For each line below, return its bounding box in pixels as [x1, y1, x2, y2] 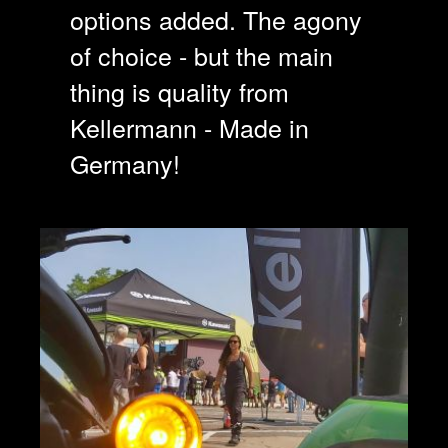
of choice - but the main [70, 36, 333, 73]
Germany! [70, 144, 180, 181]
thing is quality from [70, 72, 289, 109]
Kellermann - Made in [70, 108, 309, 145]
